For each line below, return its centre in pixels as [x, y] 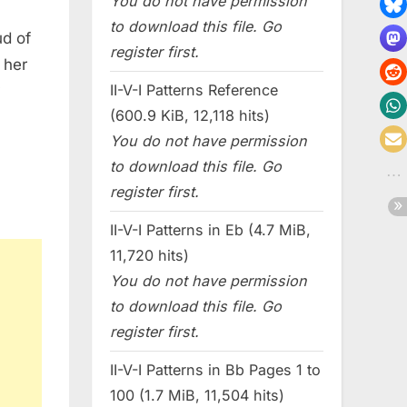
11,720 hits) [149, 256]
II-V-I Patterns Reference [194, 90]
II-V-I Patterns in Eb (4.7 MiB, [210, 230]
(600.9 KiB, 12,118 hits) [190, 116]
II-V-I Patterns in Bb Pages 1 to [215, 369]
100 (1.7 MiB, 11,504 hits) [197, 395]
